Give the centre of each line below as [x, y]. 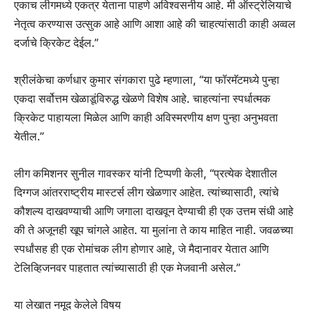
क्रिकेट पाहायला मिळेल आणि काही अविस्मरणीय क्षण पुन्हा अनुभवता [146, 118]
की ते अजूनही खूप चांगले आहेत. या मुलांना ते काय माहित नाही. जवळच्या [154, 230]
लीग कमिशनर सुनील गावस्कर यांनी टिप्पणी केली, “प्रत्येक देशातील [146, 174]
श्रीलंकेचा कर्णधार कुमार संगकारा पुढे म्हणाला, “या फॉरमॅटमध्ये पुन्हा [147, 80]
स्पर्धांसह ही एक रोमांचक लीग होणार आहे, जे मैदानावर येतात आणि [141, 249]
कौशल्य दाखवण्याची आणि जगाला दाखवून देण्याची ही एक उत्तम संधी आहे [154, 211]
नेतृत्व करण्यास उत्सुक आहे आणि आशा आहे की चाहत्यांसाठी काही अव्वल [155, 24]
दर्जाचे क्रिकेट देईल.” [56, 43]
